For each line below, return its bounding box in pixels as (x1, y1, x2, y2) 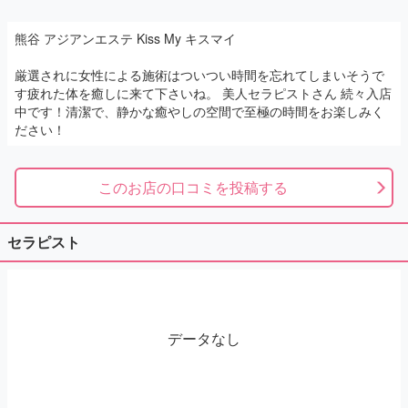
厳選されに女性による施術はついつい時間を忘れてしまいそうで (15, 66, 384, 84)
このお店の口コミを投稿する (98, 177, 288, 198)
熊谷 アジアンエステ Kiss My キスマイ (15, 29, 236, 47)
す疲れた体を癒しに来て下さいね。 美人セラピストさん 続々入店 (15, 84, 392, 102)
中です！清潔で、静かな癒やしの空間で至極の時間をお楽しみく (15, 102, 384, 120)
